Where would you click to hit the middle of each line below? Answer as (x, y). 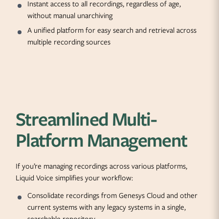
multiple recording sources (69, 42)
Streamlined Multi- (86, 119)
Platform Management (101, 140)
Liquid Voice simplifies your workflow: (74, 178)
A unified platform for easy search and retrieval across (112, 30)
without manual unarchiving (70, 16)
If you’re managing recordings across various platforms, (101, 166)
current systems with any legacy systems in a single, (107, 207)
